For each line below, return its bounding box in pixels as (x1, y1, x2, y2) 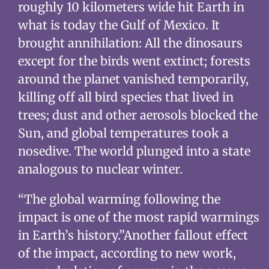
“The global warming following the (17, 192, 220, 207)
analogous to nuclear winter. (17, 162, 183, 177)
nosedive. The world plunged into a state (17, 144, 250, 159)
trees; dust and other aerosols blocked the (17, 107, 258, 122)
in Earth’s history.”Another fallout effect (17, 228, 248, 243)
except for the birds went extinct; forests (17, 53, 250, 68)
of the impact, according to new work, (17, 246, 236, 261)
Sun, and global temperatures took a (17, 125, 229, 141)
